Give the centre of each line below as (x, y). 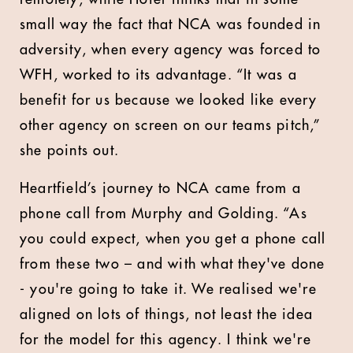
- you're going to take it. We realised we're (168, 289)
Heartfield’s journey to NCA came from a (160, 188)
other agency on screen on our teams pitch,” (170, 125)
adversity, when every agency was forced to (171, 50)
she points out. (69, 150)
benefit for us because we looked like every (169, 100)
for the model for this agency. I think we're (165, 340)
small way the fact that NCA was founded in (171, 24)
